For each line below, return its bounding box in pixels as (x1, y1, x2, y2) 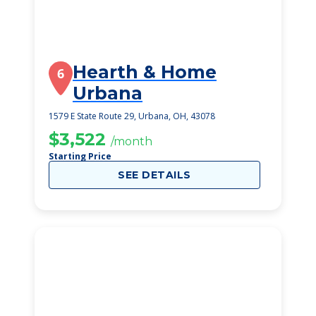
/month (111, 135, 152, 148)
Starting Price (49, 150, 111, 162)
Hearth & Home (73, 61, 217, 83)
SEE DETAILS (118, 169, 191, 181)
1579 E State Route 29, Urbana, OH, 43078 (49, 110, 215, 122)
